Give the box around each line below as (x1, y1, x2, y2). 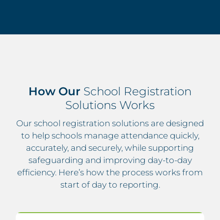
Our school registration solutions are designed (16, 118, 204, 129)
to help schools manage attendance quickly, (21, 131, 199, 141)
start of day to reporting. (60, 180, 160, 190)
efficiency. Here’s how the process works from (17, 167, 203, 178)
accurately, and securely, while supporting (26, 143, 194, 153)
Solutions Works (65, 98, 155, 112)
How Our (28, 84, 83, 98)
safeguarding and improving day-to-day (28, 155, 192, 165)
